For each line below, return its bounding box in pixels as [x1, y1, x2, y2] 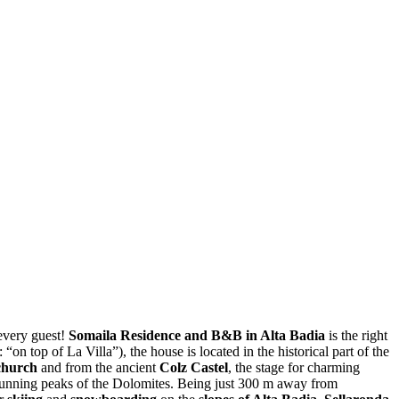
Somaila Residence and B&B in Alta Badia [69, 328, 325, 344]
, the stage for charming [228, 360, 360, 376]
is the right [325, 328, 387, 344]
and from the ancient [37, 360, 159, 376]
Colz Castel [159, 360, 228, 376]
